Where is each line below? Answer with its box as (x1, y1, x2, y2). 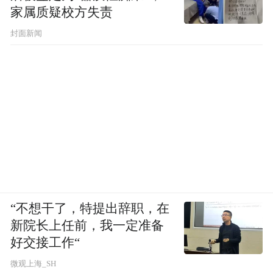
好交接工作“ (10, 236, 80, 250)
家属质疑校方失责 (10, 5, 113, 19)
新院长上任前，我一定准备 (10, 219, 165, 233)
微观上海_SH (10, 259, 57, 268)
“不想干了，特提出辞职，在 (10, 202, 170, 216)
